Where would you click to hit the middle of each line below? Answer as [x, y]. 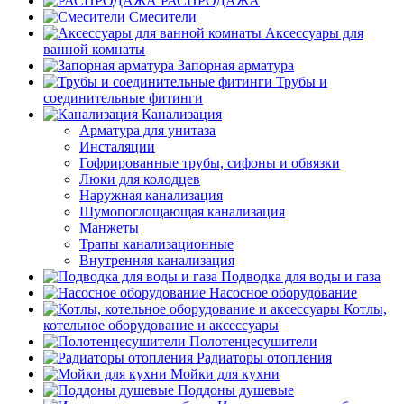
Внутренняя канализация [157, 260]
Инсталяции [117, 147]
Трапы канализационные [156, 244]
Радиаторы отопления [264, 358]
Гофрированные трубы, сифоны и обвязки [210, 163]
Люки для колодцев [140, 179]
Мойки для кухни [225, 374]
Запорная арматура [236, 65]
